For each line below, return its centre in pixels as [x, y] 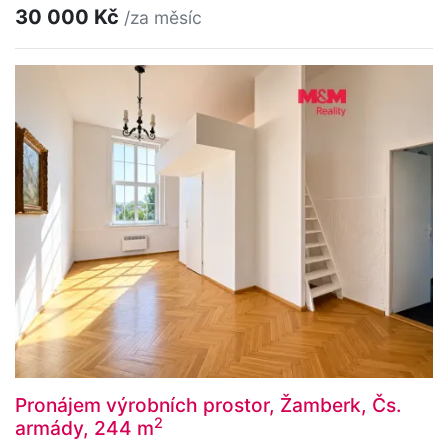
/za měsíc [163, 17]
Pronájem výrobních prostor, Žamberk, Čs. [208, 405]
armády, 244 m [84, 428]
